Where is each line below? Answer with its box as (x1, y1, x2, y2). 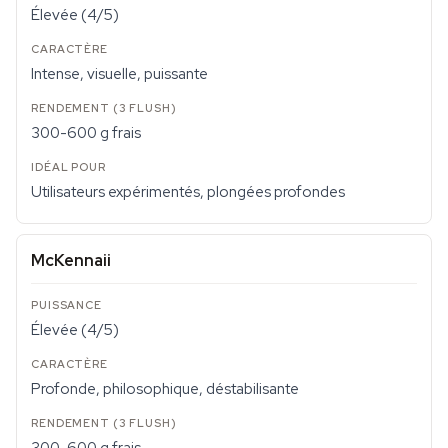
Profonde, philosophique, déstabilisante (31, 379, 299, 399)
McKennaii (31, 250, 111, 271)
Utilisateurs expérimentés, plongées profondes (31, 182, 345, 202)
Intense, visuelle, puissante (31, 64, 208, 84)
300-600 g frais (31, 123, 141, 143)
